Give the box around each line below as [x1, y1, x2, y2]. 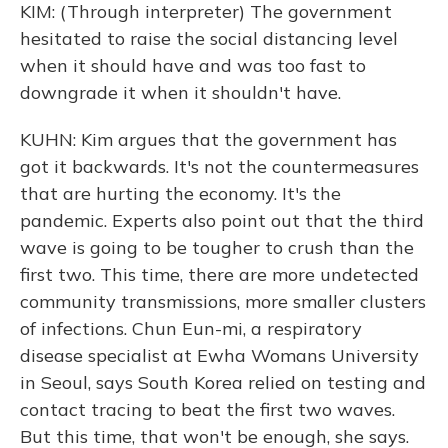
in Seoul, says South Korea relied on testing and [20, 371, 426, 394]
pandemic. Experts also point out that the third [20, 209, 424, 232]
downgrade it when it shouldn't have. [20, 81, 341, 104]
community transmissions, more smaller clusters [20, 290, 426, 313]
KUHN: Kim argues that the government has [20, 128, 397, 151]
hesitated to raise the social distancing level [20, 27, 398, 50]
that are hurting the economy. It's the [20, 182, 341, 205]
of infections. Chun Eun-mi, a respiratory [20, 317, 362, 340]
